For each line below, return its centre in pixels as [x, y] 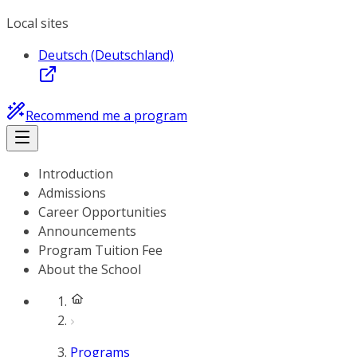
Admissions [72, 193]
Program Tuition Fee [100, 250]
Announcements [87, 231]
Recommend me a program [106, 116]
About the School [90, 269]
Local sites [37, 23]
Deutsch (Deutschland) [106, 55]
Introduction [76, 174]
